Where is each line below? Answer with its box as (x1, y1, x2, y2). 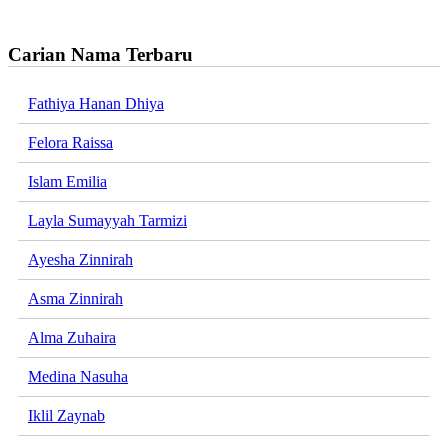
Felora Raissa (28, 134, 113, 152)
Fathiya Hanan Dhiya (28, 95, 164, 113)
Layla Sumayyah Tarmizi (28, 212, 187, 230)
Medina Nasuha (28, 368, 128, 386)
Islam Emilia (28, 173, 107, 191)
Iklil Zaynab (28, 407, 105, 425)
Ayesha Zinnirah (28, 251, 133, 269)
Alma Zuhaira (28, 329, 116, 347)
